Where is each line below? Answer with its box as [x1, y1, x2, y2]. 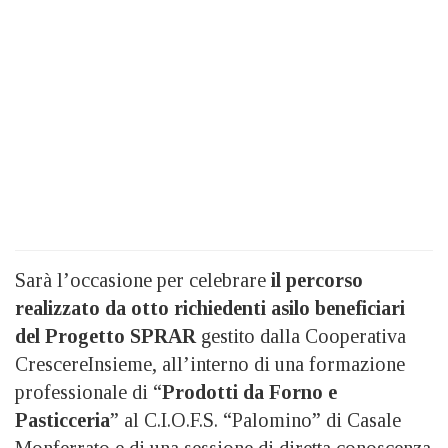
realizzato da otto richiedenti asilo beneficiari [15, 296, 405, 319]
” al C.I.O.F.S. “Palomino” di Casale [110, 408, 401, 431]
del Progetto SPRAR [15, 324, 196, 347]
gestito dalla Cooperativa [196, 324, 406, 347]
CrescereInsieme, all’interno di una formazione [15, 352, 405, 375]
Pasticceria [15, 408, 110, 431]
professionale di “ [15, 380, 162, 403]
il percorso [266, 268, 363, 291]
